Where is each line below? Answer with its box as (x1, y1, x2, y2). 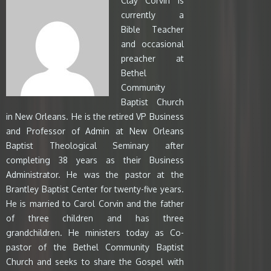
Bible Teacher (121, 24, 184, 35)
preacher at (121, 53, 184, 64)
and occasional (121, 39, 184, 50)
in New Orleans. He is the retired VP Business (6, 111, 184, 122)
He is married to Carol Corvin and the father (6, 198, 184, 209)
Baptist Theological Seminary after (6, 140, 184, 151)
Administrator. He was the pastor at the (6, 169, 184, 180)
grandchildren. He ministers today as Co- (6, 227, 184, 238)
